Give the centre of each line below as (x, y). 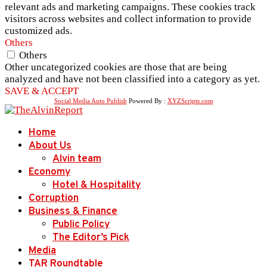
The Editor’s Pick (91, 237)
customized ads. (38, 30)
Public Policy (81, 224)
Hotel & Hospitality (97, 185)
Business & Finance (73, 211)
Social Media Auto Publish (90, 100)
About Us (50, 146)
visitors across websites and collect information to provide (128, 18)
